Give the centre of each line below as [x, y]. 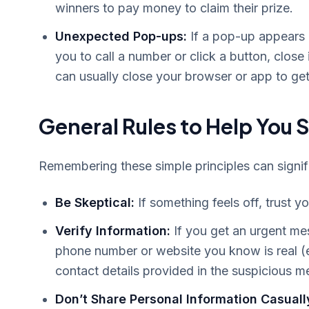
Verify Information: [113, 231]
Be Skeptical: [95, 202]
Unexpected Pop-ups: [121, 36]
